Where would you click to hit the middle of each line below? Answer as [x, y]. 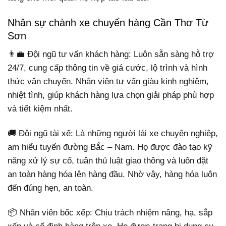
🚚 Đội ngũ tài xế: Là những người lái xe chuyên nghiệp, [113, 133]
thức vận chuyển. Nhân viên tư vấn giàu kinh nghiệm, [108, 81]
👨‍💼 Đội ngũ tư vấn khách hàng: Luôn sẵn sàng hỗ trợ [111, 54]
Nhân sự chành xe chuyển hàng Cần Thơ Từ [108, 22]
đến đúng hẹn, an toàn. [50, 188]
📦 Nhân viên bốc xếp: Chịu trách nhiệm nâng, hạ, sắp [110, 212]
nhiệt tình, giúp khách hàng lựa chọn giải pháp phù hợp [111, 95]
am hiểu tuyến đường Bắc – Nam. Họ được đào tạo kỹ [110, 147]
